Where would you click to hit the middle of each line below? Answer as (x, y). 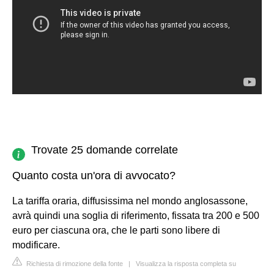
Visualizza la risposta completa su (186, 263)
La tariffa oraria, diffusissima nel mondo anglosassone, (130, 201)
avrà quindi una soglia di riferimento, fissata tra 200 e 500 (136, 215)
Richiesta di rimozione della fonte (74, 263)
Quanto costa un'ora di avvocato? (94, 175)
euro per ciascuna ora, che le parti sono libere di (116, 230)
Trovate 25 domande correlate (105, 150)
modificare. (36, 245)
